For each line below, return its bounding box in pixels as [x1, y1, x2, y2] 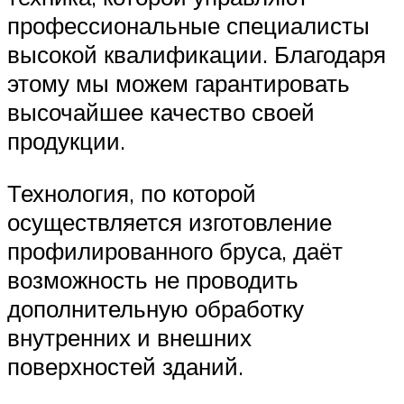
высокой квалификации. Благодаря [7, 40, 386, 69]
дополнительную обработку [7, 294, 304, 323]
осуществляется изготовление [7, 207, 332, 236]
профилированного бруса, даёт [7, 236, 343, 265]
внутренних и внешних [7, 323, 252, 352]
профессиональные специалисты [7, 11, 370, 41]
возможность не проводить [7, 265, 298, 294]
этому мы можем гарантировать [7, 69, 350, 98]
